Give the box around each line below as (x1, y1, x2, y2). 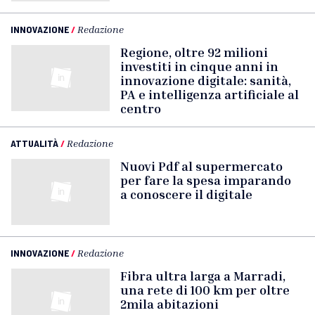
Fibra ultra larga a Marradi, (120, 268, 285, 283)
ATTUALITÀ (11, 137, 58, 149)
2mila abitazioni (120, 296, 219, 311)
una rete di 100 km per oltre (120, 282, 290, 297)
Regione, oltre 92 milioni (120, 44, 268, 60)
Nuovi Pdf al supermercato (120, 158, 283, 174)
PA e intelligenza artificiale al (120, 86, 299, 102)
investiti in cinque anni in (120, 58, 278, 74)
